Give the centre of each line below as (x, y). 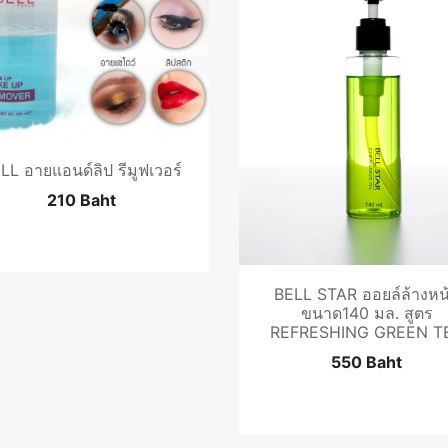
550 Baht (366, 362)
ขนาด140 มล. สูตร (366, 313)
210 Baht (81, 200)
